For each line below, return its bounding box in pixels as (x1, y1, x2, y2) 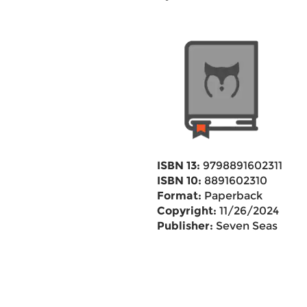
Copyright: (156, 204, 217, 217)
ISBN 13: (156, 159, 200, 172)
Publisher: (156, 219, 213, 232)
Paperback (201, 189, 262, 202)
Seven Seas (212, 219, 278, 232)
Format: (156, 189, 201, 202)
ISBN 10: (156, 174, 201, 187)
